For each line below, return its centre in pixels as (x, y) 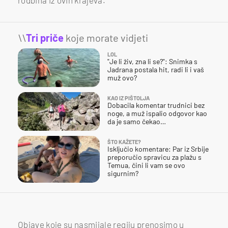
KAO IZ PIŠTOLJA (129, 98)
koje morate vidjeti (106, 37)
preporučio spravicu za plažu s (154, 157)
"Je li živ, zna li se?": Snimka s (152, 61)
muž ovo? (122, 77)
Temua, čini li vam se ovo (146, 165)
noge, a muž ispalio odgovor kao (157, 113)
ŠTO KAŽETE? (124, 141)
